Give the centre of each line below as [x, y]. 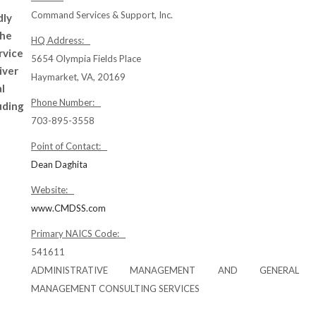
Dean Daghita [59, 164]
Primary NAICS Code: [78, 233]
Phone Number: [66, 102]
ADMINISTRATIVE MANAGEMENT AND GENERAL [165, 270]
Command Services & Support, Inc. [102, 15]
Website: [53, 190]
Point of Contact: [69, 146]
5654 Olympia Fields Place [86, 59]
